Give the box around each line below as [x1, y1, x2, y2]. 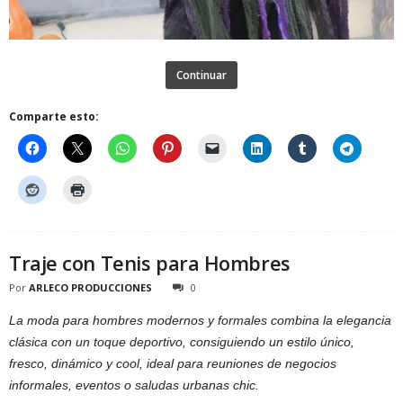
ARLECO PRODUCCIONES [29, 280, 152, 294]
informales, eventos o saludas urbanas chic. [9, 377, 259, 392]
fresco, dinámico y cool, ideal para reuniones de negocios [9, 355, 336, 371]
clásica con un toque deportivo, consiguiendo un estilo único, [9, 334, 354, 349]
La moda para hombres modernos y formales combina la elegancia [9, 312, 391, 327]
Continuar [176, 67, 227, 83]
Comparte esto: [9, 108, 99, 124]
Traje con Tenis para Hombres [9, 248, 291, 276]
